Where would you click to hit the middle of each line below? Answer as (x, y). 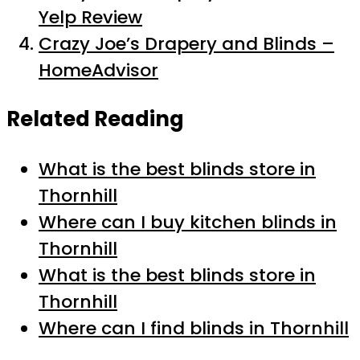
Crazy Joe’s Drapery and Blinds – (186, 43)
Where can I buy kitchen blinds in (188, 223)
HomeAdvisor (98, 70)
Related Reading (95, 119)
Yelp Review (90, 17)
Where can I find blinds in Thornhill (194, 329)
